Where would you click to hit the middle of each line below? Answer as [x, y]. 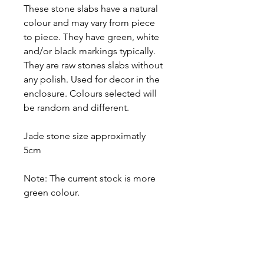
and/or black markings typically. [90, 51]
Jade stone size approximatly [85, 136]
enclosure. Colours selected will [90, 93]
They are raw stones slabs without [93, 65]
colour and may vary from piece [89, 23]
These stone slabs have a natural [91, 9]
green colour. [52, 192]
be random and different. [77, 108]
